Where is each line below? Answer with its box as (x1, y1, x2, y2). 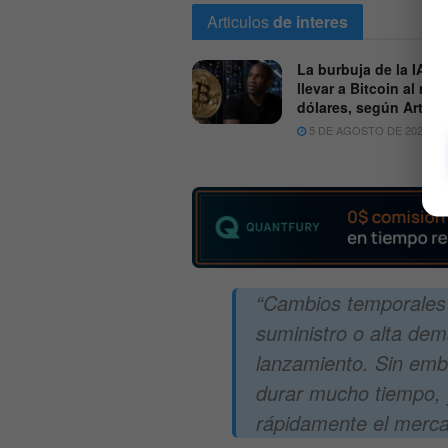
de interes (273, 9, 348, 33)
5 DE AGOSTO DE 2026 (306, 121, 429, 138)
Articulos (207, 9, 269, 33)
